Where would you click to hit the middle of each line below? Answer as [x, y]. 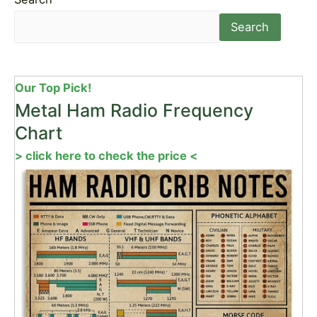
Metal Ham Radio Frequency [134, 111]
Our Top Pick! [53, 88]
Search [250, 27]
